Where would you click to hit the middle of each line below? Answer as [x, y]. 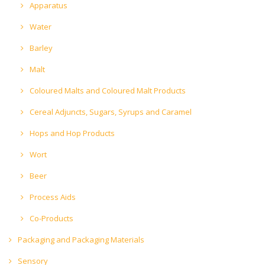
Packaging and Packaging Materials [80, 239]
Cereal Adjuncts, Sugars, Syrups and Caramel [110, 112]
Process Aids [52, 197]
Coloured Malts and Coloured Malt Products [107, 90]
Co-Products [51, 218]
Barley [40, 48]
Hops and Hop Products [71, 133]
